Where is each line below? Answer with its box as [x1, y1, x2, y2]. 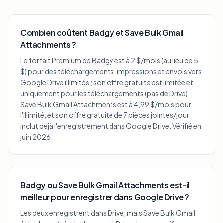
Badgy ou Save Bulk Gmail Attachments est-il [20, 180, 190, 190]
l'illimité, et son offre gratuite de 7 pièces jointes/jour [20, 111, 189, 119]
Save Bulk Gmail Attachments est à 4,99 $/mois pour [20, 100, 191, 109]
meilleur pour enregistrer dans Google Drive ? [20, 192, 190, 202]
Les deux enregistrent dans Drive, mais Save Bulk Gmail [20, 208, 195, 217]
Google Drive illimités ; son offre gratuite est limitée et [20, 78, 193, 87]
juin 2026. [20, 132, 53, 141]
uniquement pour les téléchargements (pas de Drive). [20, 89, 190, 98]
